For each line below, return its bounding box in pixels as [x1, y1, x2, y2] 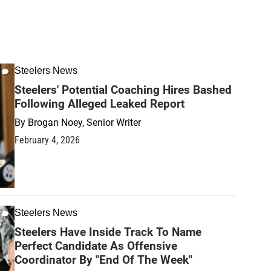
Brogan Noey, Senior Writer [28, 117, 141, 128]
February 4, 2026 [15, 134, 80, 146]
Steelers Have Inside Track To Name [15, 224, 201, 239]
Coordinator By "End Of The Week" [15, 252, 192, 267]
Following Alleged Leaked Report [15, 97, 184, 111]
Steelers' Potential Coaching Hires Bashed [15, 83, 232, 97]
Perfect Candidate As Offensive [15, 238, 177, 253]
